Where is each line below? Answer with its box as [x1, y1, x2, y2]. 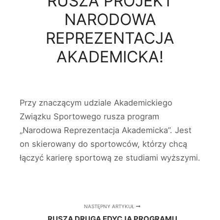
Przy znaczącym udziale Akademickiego [20, 98, 172, 108]
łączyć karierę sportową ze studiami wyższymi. [20, 153, 200, 163]
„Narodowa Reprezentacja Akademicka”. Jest [20, 125, 192, 135]
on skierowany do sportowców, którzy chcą [20, 139, 187, 149]
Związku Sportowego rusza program [20, 111, 159, 121]
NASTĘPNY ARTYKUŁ [84, 203, 137, 210]
